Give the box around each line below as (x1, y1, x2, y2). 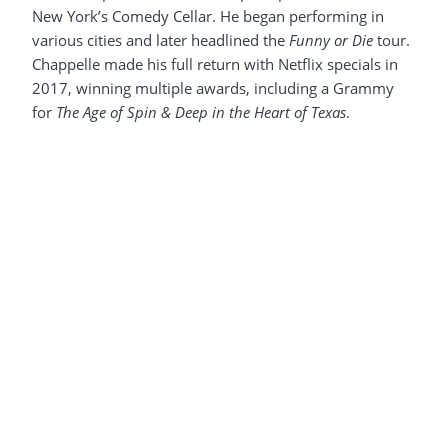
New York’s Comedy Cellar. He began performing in (32, 6, 384, 27)
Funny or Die (289, 30, 373, 51)
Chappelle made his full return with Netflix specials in (32, 54, 398, 75)
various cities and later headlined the (32, 30, 289, 51)
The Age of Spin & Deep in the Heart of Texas (56, 102, 346, 123)
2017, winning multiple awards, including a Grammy (32, 78, 394, 99)
